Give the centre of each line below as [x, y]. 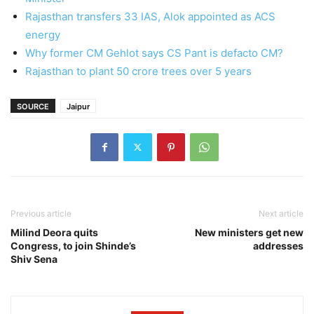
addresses [278, 245]
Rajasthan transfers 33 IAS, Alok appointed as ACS [150, 16]
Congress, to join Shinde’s [73, 245]
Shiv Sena [35, 259]
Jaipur [78, 106]
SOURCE [33, 106]
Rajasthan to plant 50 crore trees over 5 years [138, 71]
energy [44, 34]
